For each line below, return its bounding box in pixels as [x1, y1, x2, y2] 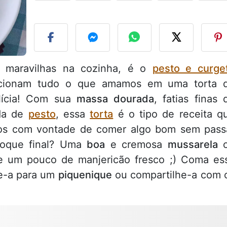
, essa [55, 108, 90, 121]
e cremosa [105, 138, 168, 151]
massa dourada [77, 93, 154, 105]
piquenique [58, 169, 112, 181]
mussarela [167, 138, 218, 151]
